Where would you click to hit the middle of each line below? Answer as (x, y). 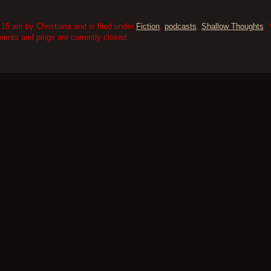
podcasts (180, 27)
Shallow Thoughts (232, 27)
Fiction (148, 27)
